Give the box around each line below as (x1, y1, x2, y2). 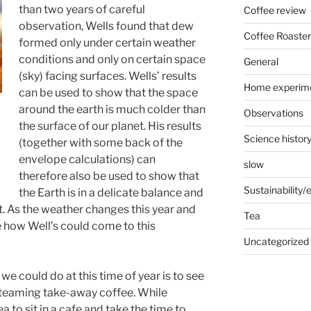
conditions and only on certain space (19, 52, 205, 66)
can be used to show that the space (19, 85, 198, 99)
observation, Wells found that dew (19, 19, 194, 33)
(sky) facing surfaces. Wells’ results (19, 69, 196, 83)
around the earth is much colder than (19, 102, 205, 116)
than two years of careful (19, 2, 145, 16)
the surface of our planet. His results (19, 119, 201, 133)
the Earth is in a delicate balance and (19, 185, 203, 199)
